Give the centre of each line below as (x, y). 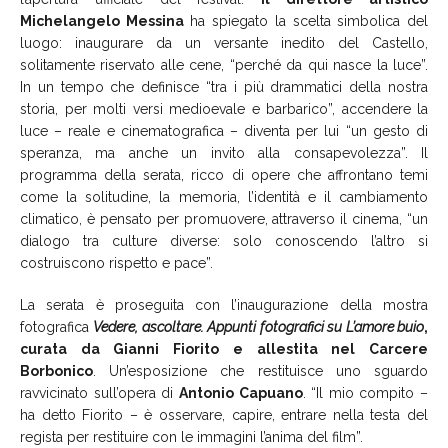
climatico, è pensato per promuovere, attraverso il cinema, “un (224, 218)
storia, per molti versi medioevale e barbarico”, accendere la (224, 108)
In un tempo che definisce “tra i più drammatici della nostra (224, 86)
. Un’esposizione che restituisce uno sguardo (260, 370)
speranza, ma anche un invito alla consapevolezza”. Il (224, 152)
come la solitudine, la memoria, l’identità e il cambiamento (224, 196)
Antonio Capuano (240, 392)
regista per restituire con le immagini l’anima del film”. (191, 436)
